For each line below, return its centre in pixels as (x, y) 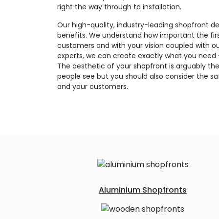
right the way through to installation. (119, 7)
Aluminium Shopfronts (143, 190)
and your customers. (93, 87)
